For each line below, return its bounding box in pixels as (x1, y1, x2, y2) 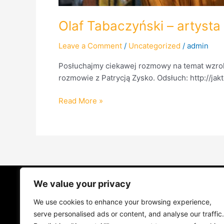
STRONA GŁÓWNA (85, 180, 153, 189)
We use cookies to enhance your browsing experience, (33, 197, 211, 206)
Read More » (58, 96, 103, 105)
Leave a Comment (58, 40, 122, 50)
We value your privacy (33, 178, 131, 189)
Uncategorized (128, 40, 180, 50)
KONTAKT (179, 203, 214, 212)
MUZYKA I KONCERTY (91, 203, 169, 212)
